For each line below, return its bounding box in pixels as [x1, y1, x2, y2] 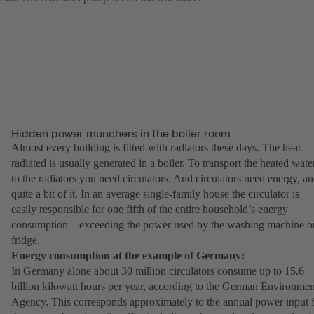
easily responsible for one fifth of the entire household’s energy [11, 203, 288, 215]
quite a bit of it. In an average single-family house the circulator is [11, 187, 299, 200]
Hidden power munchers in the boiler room [11, 125, 231, 140]
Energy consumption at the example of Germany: [11, 249, 245, 261]
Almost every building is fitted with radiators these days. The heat [11, 141, 301, 153]
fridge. [11, 233, 40, 246]
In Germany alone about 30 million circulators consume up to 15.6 [11, 264, 304, 277]
